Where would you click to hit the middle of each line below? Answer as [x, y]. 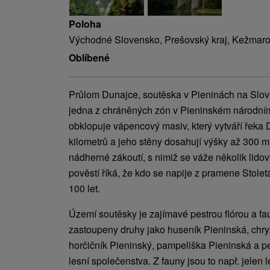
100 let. [84, 188]
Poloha [85, 24]
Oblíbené [89, 57]
